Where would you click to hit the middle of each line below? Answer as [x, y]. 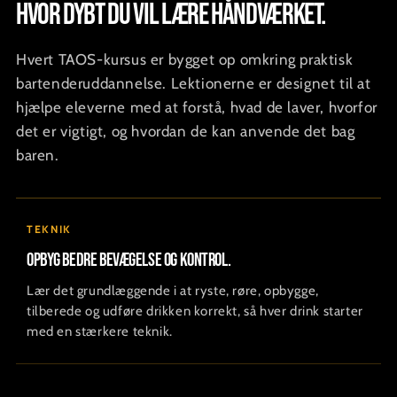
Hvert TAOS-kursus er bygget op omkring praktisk [185, 60]
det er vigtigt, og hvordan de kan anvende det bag [186, 132]
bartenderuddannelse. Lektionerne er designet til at [194, 84]
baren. [38, 156]
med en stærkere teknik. [100, 332]
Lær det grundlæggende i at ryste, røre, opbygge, [173, 291]
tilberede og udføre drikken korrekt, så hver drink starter [195, 311]
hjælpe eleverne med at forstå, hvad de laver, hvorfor [197, 108]
